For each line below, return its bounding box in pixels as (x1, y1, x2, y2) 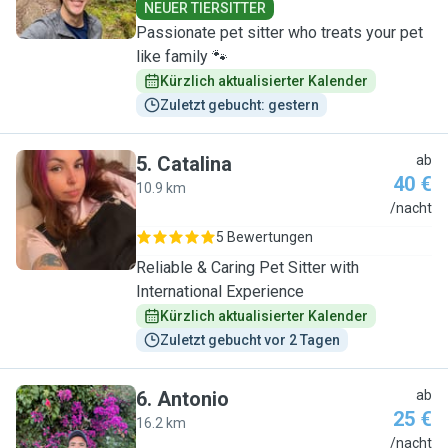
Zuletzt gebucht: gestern (160, 97, 319, 113)
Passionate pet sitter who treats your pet (136, 23, 423, 42)
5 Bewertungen (216, 229, 313, 245)
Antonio (157, 387, 229, 411)
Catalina (157, 152, 232, 176)
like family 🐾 (136, 47, 228, 66)
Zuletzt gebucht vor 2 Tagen (160, 332, 340, 348)
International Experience (136, 282, 304, 301)
